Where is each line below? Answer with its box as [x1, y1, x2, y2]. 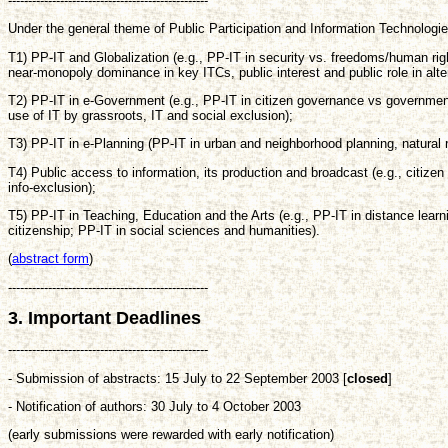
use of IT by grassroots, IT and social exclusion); [8, 107, 293, 123]
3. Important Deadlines [8, 307, 201, 328]
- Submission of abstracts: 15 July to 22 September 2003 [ [8, 370, 347, 386]
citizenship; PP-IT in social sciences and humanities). [8, 222, 320, 238]
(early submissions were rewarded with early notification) [8, 427, 334, 443]
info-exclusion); [8, 179, 96, 195]
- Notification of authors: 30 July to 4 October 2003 [8, 398, 301, 414]
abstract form [12, 251, 89, 267]
